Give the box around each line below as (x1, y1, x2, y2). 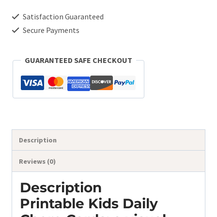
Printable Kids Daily (20, 195, 158, 212)
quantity (11, 24, 39, 33)
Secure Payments (21, 25, 79, 35)
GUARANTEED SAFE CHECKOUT (25, 55, 132, 65)
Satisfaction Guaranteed (21, 12, 104, 21)
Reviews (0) (19, 156, 56, 166)
